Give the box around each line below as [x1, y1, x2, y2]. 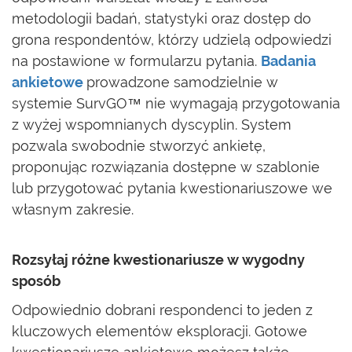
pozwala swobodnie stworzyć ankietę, [12, 137, 266, 154]
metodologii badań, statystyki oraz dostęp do [12, 10, 311, 27]
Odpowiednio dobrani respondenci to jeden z [12, 302, 313, 318]
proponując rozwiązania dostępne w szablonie [12, 159, 320, 175]
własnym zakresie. [12, 201, 134, 218]
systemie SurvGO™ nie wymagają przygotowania [12, 95, 340, 112]
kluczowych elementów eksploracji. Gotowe [12, 323, 307, 339]
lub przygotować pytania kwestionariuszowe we [12, 180, 332, 196]
